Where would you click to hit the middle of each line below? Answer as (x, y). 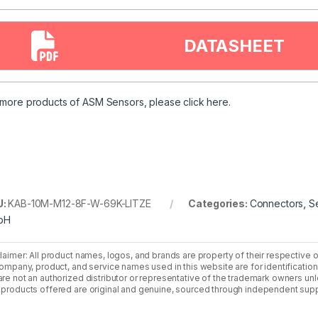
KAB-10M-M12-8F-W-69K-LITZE (79, 203)
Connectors (276, 203)
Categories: (219, 203)
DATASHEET (234, 45)
